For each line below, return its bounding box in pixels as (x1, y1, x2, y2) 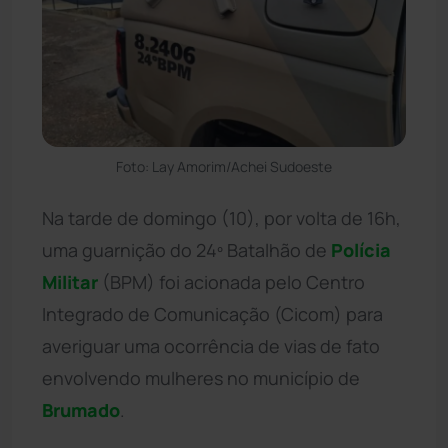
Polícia (331, 237, 391, 262)
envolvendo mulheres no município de (42, 365, 360, 390)
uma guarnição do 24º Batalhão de (42, 237, 331, 262)
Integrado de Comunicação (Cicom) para (42, 301, 383, 326)
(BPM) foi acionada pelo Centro (98, 269, 365, 294)
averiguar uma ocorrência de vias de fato (42, 333, 380, 358)
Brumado (42, 397, 120, 422)
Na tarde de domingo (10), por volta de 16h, (42, 205, 401, 230)
